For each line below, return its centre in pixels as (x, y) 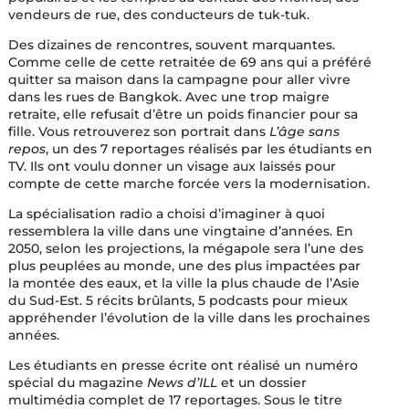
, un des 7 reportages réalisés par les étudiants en (209, 149)
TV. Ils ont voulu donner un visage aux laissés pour (172, 166)
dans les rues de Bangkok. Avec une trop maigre (168, 97)
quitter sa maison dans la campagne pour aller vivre (179, 79)
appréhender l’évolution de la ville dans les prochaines (189, 318)
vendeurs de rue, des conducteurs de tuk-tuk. (158, 15)
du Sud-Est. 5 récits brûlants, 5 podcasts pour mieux (178, 300)
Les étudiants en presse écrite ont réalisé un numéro (183, 365)
